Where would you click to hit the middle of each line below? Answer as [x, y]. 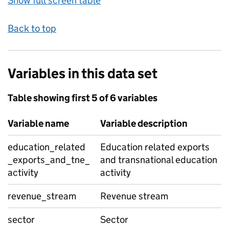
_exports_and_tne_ [49, 160]
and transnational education [159, 160]
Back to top [32, 28]
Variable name [38, 123]
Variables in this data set [83, 73]
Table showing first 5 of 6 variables [83, 98]
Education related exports [155, 147]
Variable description [144, 123]
